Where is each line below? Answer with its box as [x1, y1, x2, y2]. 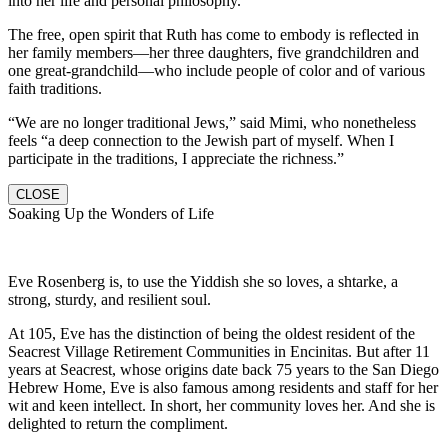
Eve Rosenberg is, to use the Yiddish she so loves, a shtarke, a [8, 272, 398, 290]
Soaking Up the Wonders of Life [8, 204, 214, 222]
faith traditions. [8, 79, 102, 97]
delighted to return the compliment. [8, 414, 228, 432]
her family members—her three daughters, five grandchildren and [8, 43, 419, 61]
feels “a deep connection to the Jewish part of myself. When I [8, 131, 394, 149]
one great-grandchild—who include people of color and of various [8, 61, 425, 79]
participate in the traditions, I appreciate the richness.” [8, 149, 344, 167]
